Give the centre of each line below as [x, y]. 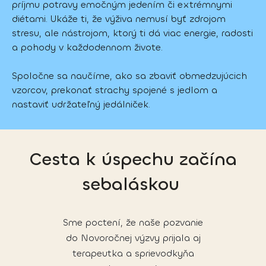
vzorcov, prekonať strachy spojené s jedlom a [115, 90]
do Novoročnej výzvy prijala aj [133, 237]
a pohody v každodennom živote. [89, 47]
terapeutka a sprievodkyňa [133, 253]
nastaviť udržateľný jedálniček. [81, 104]
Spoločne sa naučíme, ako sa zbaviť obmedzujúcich [129, 75]
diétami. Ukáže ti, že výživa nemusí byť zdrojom [119, 18]
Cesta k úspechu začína [133, 159]
